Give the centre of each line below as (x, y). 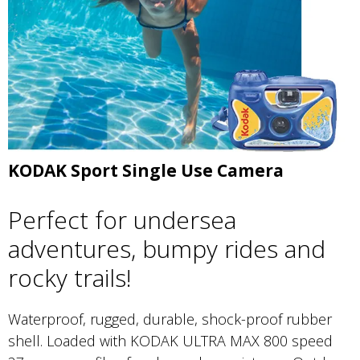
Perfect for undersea (122, 220)
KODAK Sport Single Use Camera (146, 171)
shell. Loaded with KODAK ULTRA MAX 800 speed (170, 341)
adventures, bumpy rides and (167, 249)
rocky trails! (70, 278)
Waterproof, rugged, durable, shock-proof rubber (170, 319)
